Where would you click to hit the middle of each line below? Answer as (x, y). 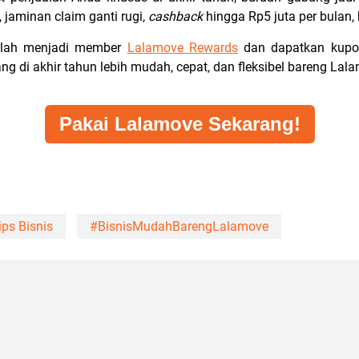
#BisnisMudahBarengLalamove (179, 226)
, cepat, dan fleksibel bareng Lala (263, 67)
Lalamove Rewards (182, 48)
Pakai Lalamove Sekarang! (179, 124)
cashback (177, 16)
